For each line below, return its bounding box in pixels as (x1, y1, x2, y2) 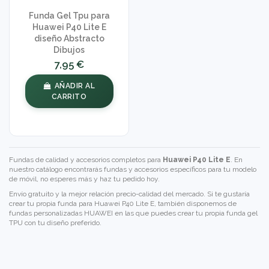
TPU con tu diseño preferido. (9, 219, 101, 228)
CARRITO (51, 92, 87, 101)
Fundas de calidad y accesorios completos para (9, 155, 163, 164)
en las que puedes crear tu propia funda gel (113, 209, 258, 218)
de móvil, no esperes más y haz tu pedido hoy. (9, 174, 160, 183)
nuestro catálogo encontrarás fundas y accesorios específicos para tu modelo (9, 165, 256, 174)
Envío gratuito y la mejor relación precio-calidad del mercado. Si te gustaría (9, 190, 250, 199)
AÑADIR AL (54, 81, 95, 90)
